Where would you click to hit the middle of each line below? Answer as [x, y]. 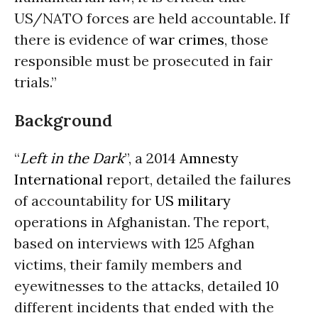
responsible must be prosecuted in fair [143, 61]
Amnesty [209, 158]
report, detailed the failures [197, 179]
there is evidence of [82, 39]
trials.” [35, 82]
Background [63, 120]
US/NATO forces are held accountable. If [152, 18]
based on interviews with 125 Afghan [135, 243]
